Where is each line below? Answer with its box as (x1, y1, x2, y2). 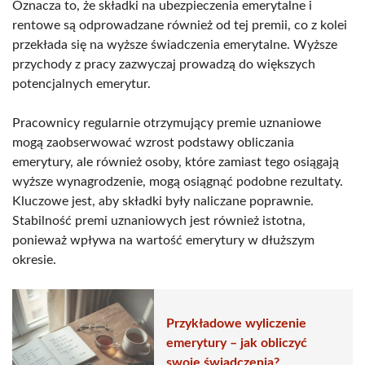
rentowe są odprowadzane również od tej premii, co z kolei (12, 18, 347, 32)
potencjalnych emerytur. (12, 77, 151, 90)
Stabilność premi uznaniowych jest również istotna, (12, 213, 306, 227)
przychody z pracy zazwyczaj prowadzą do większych (12, 57, 315, 71)
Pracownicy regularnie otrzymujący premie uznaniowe (12, 116, 321, 130)
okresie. (12, 253, 56, 266)
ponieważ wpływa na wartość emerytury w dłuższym (12, 233, 314, 247)
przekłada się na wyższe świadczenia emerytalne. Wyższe (12, 37, 337, 51)
